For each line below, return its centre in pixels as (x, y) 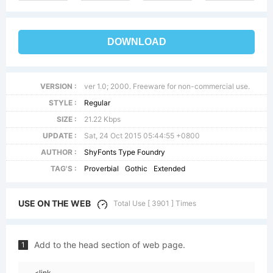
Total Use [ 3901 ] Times (155, 203)
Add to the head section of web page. (110, 245)
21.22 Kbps (103, 119)
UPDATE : (59, 136)
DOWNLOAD (136, 42)
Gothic (136, 168)
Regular (97, 103)
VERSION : (58, 86)
